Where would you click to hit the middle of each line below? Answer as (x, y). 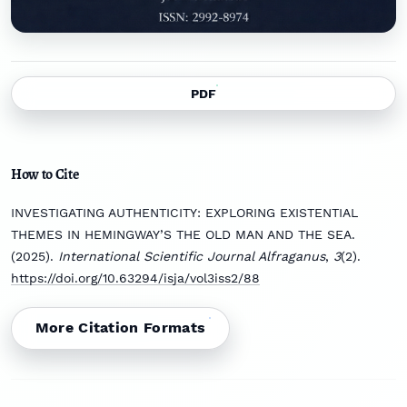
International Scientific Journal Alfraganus (192, 256)
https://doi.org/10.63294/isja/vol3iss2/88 (135, 278)
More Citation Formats (120, 328)
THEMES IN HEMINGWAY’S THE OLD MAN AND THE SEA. (183, 234)
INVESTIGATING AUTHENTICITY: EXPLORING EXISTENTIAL (184, 212)
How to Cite (45, 174)
